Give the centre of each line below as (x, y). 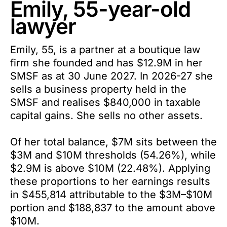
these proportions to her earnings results (110, 182)
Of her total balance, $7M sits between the (113, 142)
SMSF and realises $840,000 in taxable (105, 103)
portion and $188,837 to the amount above (113, 208)
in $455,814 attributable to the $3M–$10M (111, 195)
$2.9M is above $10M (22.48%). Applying (110, 168)
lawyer (43, 26)
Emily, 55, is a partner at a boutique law (105, 50)
